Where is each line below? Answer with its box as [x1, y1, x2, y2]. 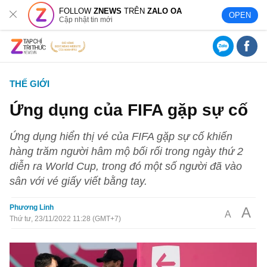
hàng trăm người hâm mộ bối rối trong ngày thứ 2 [10, 145, 244, 157]
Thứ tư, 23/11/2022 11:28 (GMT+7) [10, 215, 122, 223]
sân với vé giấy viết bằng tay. [10, 175, 148, 187]
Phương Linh [10, 203, 54, 212]
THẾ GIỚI [10, 79, 50, 89]
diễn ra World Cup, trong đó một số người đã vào [10, 160, 243, 172]
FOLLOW [59, 6, 94, 15]
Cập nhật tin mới [59, 15, 113, 24]
